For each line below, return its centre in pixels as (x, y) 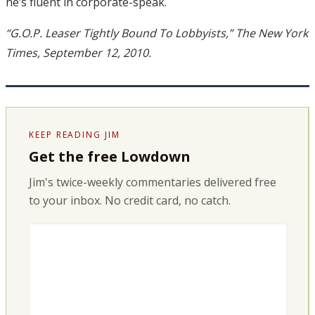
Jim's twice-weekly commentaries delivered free (153, 182)
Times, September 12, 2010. (78, 53)
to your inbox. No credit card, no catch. (130, 200)
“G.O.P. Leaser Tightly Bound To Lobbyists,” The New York (157, 33)
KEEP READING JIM (75, 135)
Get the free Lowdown (110, 157)
